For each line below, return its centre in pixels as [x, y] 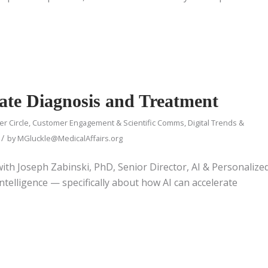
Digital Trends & [216, 122]
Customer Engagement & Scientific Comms [108, 122]
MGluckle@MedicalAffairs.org [70, 138]
